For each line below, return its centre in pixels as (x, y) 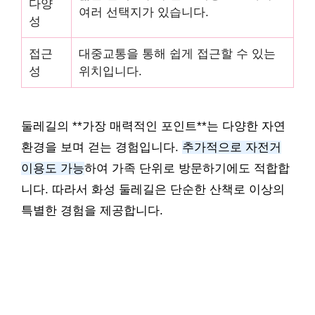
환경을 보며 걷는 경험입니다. (102, 147)
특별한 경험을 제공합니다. (92, 211)
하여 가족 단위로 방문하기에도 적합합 (187, 168)
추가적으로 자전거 (232, 147)
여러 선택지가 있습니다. (144, 12)
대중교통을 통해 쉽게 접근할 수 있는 (177, 54)
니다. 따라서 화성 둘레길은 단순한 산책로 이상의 (153, 189)
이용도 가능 (53, 168)
